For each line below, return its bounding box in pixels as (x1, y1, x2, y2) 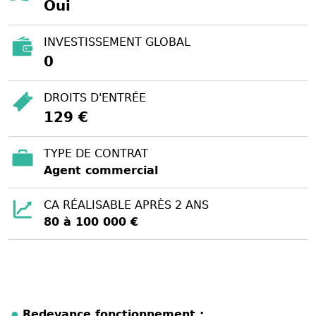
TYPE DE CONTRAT (44, 146, 148, 160)
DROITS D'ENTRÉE (44, 90, 146, 104)
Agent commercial (44, 163, 158, 177)
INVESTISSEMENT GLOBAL (44, 35, 190, 49)
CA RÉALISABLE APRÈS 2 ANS (44, 197, 209, 212)
